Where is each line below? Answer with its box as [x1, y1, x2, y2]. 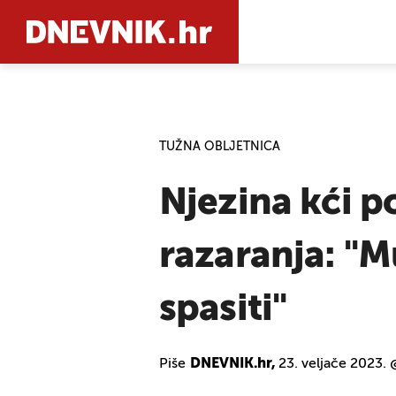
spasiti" [159, 291, 287, 328]
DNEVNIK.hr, [190, 357, 276, 371]
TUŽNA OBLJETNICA [159, 141, 280, 153]
